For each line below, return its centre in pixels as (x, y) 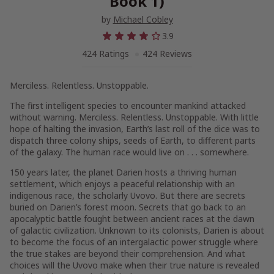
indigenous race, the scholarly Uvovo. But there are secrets (128, 195)
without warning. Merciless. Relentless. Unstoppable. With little (134, 117)
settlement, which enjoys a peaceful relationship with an (122, 184)
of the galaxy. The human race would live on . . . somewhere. (129, 152)
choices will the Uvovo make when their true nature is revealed (135, 265)
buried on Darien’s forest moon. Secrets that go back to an (128, 207)
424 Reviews (167, 54)
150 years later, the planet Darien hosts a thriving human (123, 172)
